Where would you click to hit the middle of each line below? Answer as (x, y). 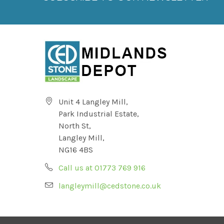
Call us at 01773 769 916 (102, 168)
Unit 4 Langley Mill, (93, 102)
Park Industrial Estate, (99, 114)
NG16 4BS (76, 150)
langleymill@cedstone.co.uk (110, 186)
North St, (75, 126)
